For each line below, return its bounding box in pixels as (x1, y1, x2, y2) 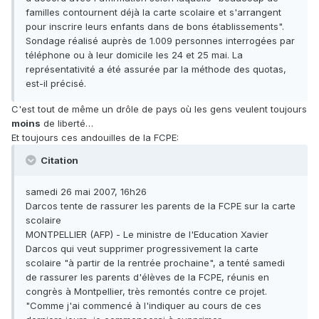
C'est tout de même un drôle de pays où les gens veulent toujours (11, 103, 307, 115)
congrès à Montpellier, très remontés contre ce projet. (26, 286, 267, 298)
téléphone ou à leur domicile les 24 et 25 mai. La (26, 49, 243, 61)
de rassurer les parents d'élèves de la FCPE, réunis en (26, 271, 269, 283)
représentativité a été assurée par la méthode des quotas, (26, 63, 286, 75)
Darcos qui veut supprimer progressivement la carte (26, 243, 258, 255)
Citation (38, 155, 78, 167)
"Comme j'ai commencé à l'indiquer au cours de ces (26, 300, 261, 312)
